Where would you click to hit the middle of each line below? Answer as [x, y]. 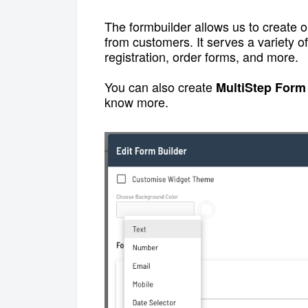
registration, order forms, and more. [203, 56]
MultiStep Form [261, 87]
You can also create [160, 86]
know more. [136, 101]
